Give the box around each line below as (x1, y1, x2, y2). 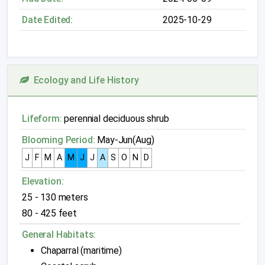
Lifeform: (22, 113, 62, 124)
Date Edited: (22, 14, 73, 25)
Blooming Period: (22, 134, 95, 146)
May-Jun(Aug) (95, 134, 154, 146)
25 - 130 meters (22, 192, 88, 203)
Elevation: (22, 176, 64, 187)
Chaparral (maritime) (41, 245, 122, 256)
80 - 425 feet (22, 208, 77, 219)
